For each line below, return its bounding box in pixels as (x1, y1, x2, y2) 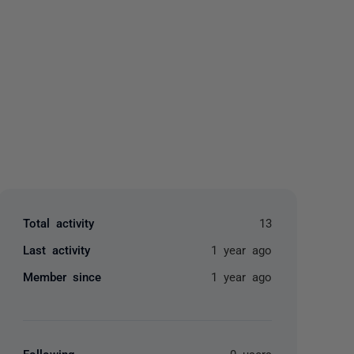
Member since (23, 270, 102, 282)
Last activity (23, 243, 91, 255)
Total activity (23, 217, 95, 228)
